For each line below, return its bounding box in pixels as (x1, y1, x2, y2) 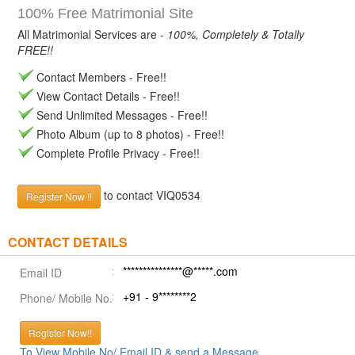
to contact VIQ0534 (101, 186, 200, 203)
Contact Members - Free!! (33, 69, 166, 85)
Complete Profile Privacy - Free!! (33, 145, 200, 161)
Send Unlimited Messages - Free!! (33, 107, 208, 123)
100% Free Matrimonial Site (17, 6, 193, 21)
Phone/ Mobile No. (20, 290, 113, 306)
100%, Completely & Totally (167, 26, 304, 42)
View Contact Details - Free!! (33, 88, 180, 104)
